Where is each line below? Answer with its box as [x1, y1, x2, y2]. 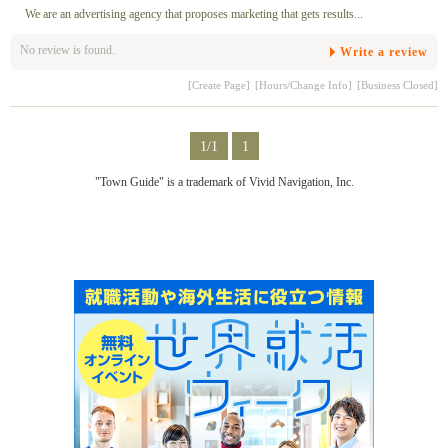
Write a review [340, 44, 428, 59]
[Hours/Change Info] [255, 78, 352, 91]
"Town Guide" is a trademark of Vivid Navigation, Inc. [94, 174, 354, 189]
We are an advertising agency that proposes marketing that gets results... [25, 6, 363, 21]
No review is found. [20, 42, 115, 57]
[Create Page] [188, 78, 250, 91]
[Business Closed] [357, 78, 438, 91]
